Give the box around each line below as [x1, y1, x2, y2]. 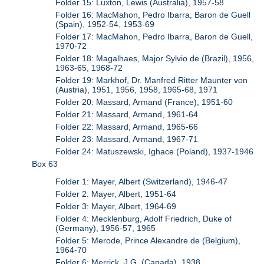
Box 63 [32, 159, 58, 169]
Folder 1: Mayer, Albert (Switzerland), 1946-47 [55, 177, 228, 187]
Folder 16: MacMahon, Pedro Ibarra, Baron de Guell [55, 9, 251, 19]
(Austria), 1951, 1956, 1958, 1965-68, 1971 [55, 84, 218, 94]
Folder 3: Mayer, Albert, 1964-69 [55, 202, 177, 212]
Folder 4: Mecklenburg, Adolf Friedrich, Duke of [55, 214, 232, 224]
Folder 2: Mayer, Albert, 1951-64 [55, 189, 177, 199]
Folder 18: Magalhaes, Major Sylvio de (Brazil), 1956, [55, 53, 255, 63]
